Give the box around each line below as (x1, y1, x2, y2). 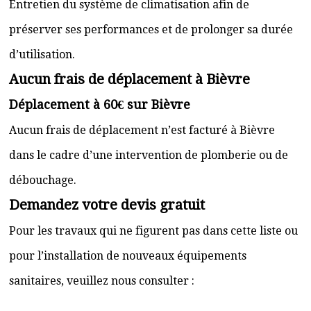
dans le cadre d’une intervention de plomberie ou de (9, 149, 288, 162)
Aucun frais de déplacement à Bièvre (9, 71, 250, 87)
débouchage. (9, 174, 76, 187)
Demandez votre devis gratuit (9, 196, 205, 213)
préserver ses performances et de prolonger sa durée (9, 23, 293, 36)
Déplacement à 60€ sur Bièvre (9, 97, 190, 112)
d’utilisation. (9, 48, 75, 61)
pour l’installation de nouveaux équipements (9, 249, 246, 262)
